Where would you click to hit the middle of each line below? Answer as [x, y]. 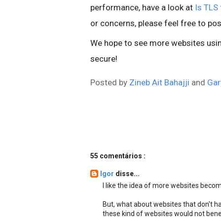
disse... [128, 173]
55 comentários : [118, 156]
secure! [104, 58]
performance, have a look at [143, 7]
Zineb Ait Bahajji [159, 82]
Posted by [110, 82]
